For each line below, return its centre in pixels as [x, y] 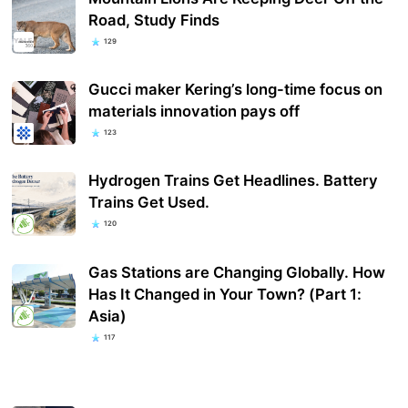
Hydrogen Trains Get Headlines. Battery [234, 181]
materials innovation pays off [194, 112]
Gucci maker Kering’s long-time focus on [236, 90]
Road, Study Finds [154, 20]
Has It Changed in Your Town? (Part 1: [225, 294]
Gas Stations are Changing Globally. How [237, 272]
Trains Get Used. [149, 203]
